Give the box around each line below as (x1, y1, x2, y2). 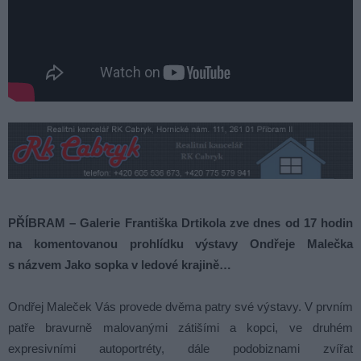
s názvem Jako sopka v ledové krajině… (8, 257, 231, 272)
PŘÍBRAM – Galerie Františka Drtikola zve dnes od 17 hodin (8, 215, 353, 230)
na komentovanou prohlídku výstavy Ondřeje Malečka (8, 236, 353, 251)
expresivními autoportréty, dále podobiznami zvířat (8, 341, 353, 355)
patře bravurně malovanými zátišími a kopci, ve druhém (8, 320, 353, 334)
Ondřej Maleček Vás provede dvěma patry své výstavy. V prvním (8, 299, 353, 313)
